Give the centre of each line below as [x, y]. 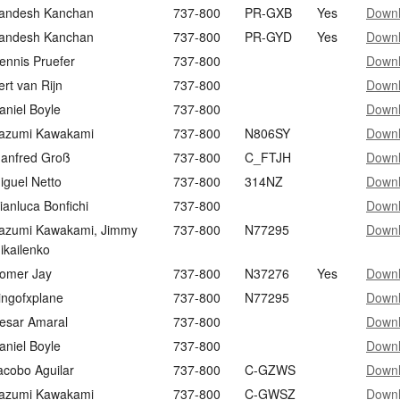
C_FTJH [268, 157]
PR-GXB [268, 12]
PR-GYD [268, 37]
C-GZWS [270, 370]
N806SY [267, 133]
